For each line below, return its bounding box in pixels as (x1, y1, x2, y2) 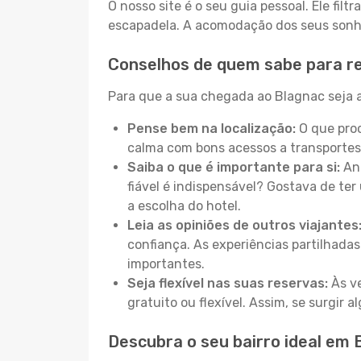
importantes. (127, 256, 205, 272)
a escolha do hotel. (127, 198, 241, 214)
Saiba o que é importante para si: (127, 160, 340, 175)
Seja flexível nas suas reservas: (127, 276, 328, 291)
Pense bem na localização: (127, 121, 296, 136)
